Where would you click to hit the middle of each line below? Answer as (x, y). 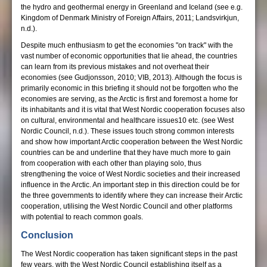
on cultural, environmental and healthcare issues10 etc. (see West (127, 120)
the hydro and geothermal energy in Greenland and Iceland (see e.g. (132, 7)
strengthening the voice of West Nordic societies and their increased (131, 174)
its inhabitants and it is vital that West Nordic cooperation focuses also (133, 110)
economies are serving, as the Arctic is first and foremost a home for (129, 99)
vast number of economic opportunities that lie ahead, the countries (129, 56)
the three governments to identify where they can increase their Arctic (132, 195)
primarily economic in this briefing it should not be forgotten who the (130, 88)
